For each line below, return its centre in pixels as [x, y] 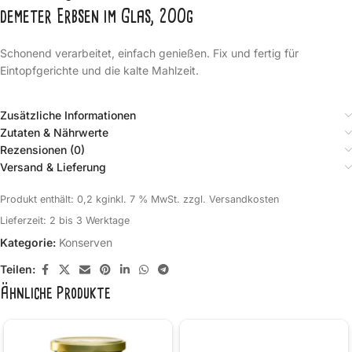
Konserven [86, 242]
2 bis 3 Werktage [90, 220]
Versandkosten [244, 199]
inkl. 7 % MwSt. [144, 199]
